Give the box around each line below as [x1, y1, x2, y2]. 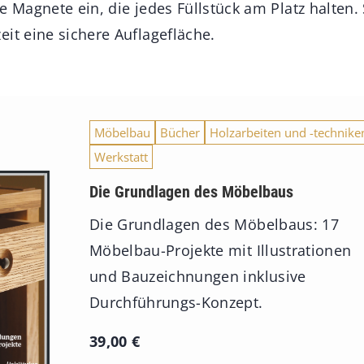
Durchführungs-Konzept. [89, 292, 263, 313]
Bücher [159, 124, 200, 141]
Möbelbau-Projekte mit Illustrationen [89, 240, 352, 261]
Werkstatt [93, 149, 148, 166]
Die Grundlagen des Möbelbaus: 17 [89, 214, 340, 235]
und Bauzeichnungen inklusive [89, 266, 306, 287]
